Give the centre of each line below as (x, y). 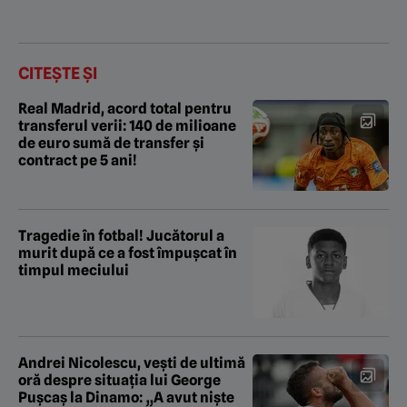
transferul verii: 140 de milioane (127, 126)
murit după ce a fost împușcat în (128, 253)
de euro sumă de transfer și (111, 144)
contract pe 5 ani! (78, 161)
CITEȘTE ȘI (58, 74)
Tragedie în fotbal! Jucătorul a (121, 236)
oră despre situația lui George (119, 381)
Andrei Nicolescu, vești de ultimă (132, 363)
